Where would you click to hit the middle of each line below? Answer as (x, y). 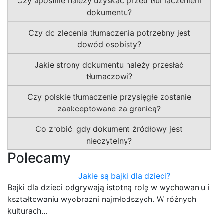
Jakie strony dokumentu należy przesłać (109, 64)
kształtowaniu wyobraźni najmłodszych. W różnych (102, 199)
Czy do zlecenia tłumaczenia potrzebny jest (109, 32)
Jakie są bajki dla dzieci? (125, 175)
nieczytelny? (109, 140)
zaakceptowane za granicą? (109, 108)
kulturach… (27, 210)
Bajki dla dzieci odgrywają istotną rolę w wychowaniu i (109, 187)
